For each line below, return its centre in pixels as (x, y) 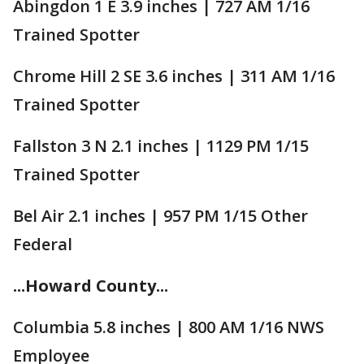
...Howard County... (91, 285)
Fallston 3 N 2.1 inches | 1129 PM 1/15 (161, 145)
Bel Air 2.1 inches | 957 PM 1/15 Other (160, 215)
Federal (43, 244)
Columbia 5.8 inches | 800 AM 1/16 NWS (169, 327)
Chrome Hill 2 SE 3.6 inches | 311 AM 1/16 (174, 76)
